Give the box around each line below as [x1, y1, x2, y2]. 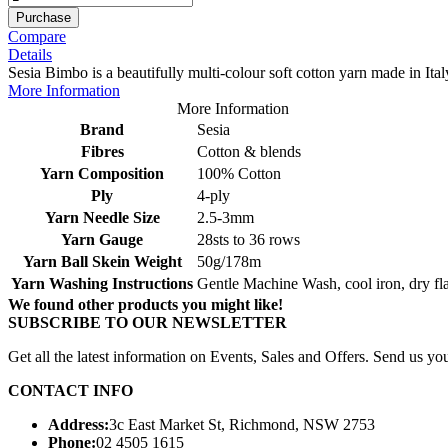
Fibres [80, 142, 124, 160]
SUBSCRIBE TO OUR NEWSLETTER [8, 313, 287, 331]
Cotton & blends [197, 142, 301, 160]
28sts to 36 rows [197, 230, 300, 248]
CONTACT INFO [8, 381, 133, 399]
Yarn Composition [40, 164, 164, 182]
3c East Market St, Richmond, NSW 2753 [109, 415, 375, 433]
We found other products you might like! [8, 295, 283, 313]
